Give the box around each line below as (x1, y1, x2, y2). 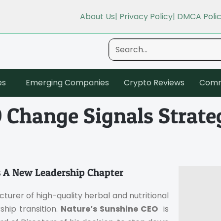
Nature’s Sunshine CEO (61, 203, 161, 215)
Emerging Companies (26, 76, 109, 88)
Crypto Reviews (124, 76, 184, 88)
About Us (80, 11, 115, 22)
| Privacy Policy (115, 11, 173, 22)
